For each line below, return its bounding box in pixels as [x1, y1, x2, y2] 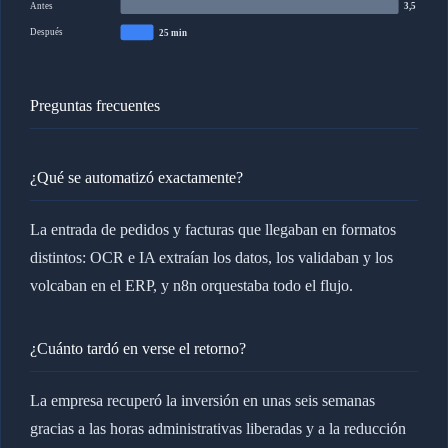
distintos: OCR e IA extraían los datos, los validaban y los [29, 248, 393, 266]
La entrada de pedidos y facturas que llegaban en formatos [29, 220, 396, 238]
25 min [158, 27, 187, 38]
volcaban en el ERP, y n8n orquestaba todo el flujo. [29, 276, 353, 294]
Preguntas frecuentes [29, 96, 160, 114]
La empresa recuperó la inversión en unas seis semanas [29, 391, 375, 409]
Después [29, 26, 63, 37]
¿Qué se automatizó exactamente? [29, 168, 243, 186]
